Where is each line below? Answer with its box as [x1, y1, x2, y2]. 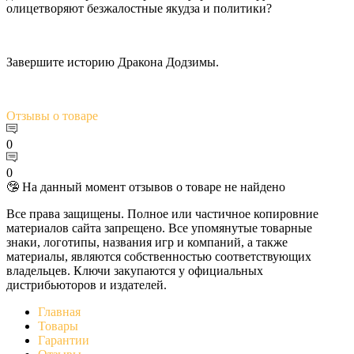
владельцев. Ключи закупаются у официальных [6, 263, 263, 277]
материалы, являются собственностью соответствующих [6, 249, 311, 263]
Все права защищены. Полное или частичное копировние [6, 206, 318, 220]
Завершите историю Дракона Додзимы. [6, 55, 219, 69]
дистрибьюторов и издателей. [6, 277, 167, 292]
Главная [38, 304, 81, 318]
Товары [38, 318, 78, 333]
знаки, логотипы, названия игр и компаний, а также [6, 235, 288, 249]
